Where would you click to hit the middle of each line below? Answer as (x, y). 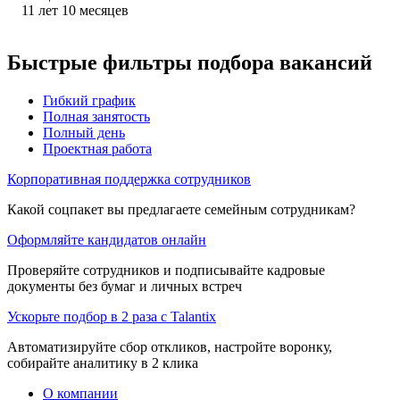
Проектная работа (97, 148)
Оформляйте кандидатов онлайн (107, 239)
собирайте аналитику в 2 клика (103, 362)
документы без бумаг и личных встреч (125, 286)
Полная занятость (96, 116)
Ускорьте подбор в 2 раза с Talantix (112, 316)
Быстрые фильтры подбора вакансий (190, 62)
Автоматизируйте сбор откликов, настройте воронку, (170, 346)
